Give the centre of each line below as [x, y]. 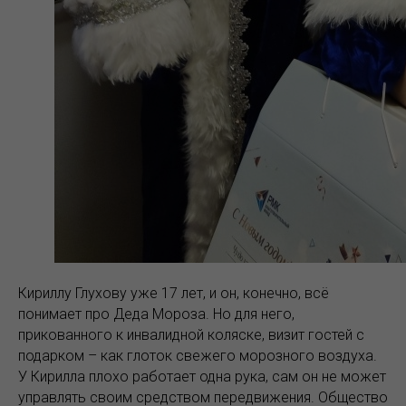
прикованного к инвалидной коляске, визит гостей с [191, 335]
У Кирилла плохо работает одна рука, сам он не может [202, 377]
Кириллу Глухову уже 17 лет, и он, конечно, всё [174, 293]
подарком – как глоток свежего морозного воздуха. [198, 356]
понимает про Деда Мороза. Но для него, [156, 314]
